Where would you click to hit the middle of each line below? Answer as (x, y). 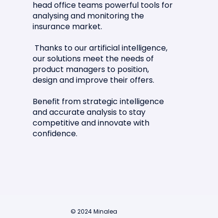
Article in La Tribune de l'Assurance (107, 21)
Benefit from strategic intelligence (99, 102)
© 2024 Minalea (94, 212)
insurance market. (68, 27)
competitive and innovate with (91, 123)
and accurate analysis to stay (89, 112)
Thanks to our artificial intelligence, (100, 48)
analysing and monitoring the (89, 16)
